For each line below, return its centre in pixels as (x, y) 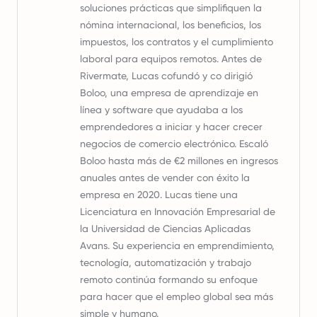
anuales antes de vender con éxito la (165, 178)
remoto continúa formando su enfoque (169, 279)
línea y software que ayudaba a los (161, 110)
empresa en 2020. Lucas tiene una (159, 195)
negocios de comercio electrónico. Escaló (174, 144)
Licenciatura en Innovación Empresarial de (178, 212)
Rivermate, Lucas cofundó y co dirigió (166, 76)
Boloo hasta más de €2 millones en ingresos (179, 161)
